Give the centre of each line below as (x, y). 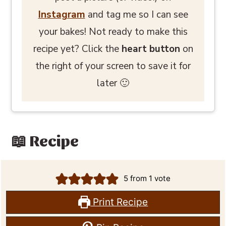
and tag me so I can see (136, 15)
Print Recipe (119, 202)
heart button (151, 49)
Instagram (62, 15)
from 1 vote (150, 179)
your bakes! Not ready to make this (113, 32)
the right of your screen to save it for (113, 66)
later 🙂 (113, 83)
